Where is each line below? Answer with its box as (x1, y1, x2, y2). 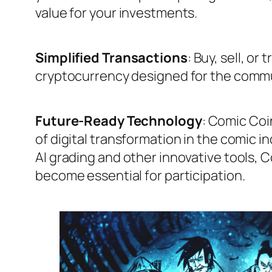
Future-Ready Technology (35, 111, 202, 130)
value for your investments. (35, 3, 198, 22)
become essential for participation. (35, 166, 245, 185)
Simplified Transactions (35, 48, 188, 67)
